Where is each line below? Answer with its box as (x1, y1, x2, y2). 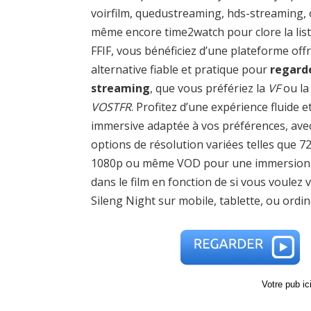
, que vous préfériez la (150, 80, 269, 96)
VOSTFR (91, 99, 132, 115)
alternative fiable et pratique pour (91, 61, 271, 77)
